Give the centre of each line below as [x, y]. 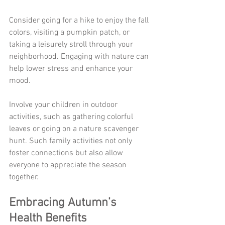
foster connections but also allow [67, 153]
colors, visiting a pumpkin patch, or [70, 33]
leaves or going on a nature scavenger [75, 129]
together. [24, 178]
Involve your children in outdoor [64, 105]
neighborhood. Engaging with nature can [80, 57]
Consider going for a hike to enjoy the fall [80, 21]
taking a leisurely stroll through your [72, 45]
